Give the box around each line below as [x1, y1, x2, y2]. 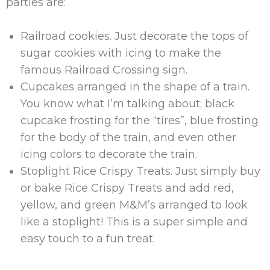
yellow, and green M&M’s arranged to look [20, 198, 248, 212]
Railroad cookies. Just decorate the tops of [20, 30, 248, 43]
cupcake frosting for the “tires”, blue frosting [20, 114, 259, 127]
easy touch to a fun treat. [20, 232, 155, 245]
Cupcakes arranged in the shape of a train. [20, 80, 250, 93]
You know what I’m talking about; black [20, 97, 234, 110]
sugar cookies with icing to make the [20, 46, 221, 60]
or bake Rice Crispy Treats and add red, [20, 181, 234, 195]
